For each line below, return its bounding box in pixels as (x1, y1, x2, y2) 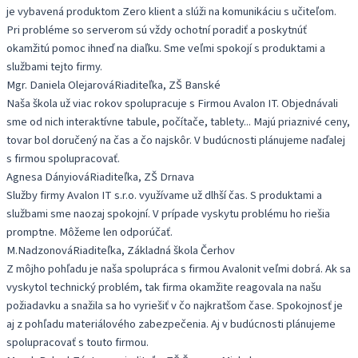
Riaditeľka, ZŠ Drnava (89, 168, 194, 185)
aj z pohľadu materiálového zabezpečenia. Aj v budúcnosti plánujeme (6, 315, 336, 332)
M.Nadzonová (6, 241, 73, 259)
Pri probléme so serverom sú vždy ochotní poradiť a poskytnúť (6, 21, 307, 38)
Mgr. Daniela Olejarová (6, 76, 114, 93)
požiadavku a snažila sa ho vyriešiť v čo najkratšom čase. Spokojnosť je (6, 296, 343, 314)
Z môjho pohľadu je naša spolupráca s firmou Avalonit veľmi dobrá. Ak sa (6, 260, 351, 277)
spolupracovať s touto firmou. (6, 333, 149, 351)
